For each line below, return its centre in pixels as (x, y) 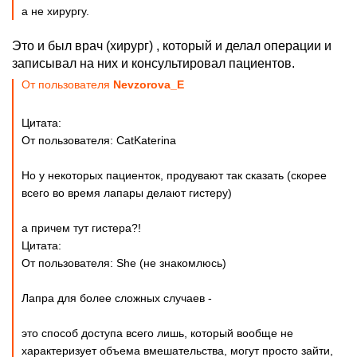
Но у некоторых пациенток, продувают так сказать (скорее (174, 175)
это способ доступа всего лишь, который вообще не (157, 333)
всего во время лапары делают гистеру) (127, 193)
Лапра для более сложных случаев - (117, 298)
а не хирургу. (55, 11)
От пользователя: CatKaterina (99, 140)
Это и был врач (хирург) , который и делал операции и (172, 46)
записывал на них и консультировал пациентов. (153, 63)
